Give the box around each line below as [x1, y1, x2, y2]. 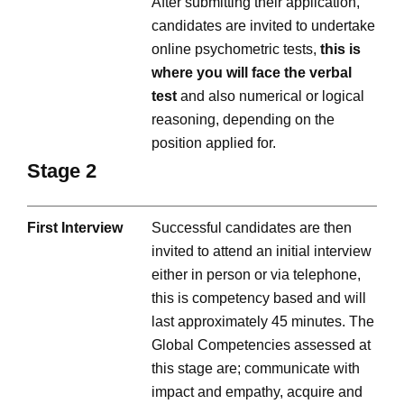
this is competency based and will [151, 290, 366, 307]
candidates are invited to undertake [151, 17, 375, 33]
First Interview [27, 220, 123, 236]
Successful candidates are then [151, 220, 352, 236]
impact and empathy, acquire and [151, 384, 363, 400]
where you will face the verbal [151, 64, 352, 80]
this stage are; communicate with [151, 361, 360, 377]
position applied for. [151, 134, 276, 151]
